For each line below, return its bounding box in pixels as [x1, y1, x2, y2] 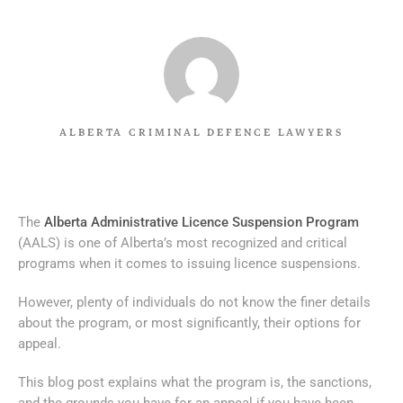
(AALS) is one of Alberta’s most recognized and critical [18, 234, 347, 251]
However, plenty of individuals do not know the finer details [18, 293, 371, 310]
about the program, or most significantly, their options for [18, 314, 361, 331]
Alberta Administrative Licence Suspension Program [44, 213, 359, 230]
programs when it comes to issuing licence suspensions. [18, 255, 364, 272]
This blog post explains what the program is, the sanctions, [18, 373, 372, 390]
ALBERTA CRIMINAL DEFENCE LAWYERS [59, 123, 344, 141]
